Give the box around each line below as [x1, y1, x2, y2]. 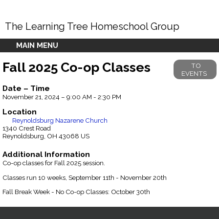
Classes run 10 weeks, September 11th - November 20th [2, 173, 167, 181]
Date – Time [2, 83, 50, 93]
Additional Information [2, 150, 90, 159]
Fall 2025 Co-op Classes [2, 60, 151, 75]
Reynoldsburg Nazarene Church [10, 116, 108, 125]
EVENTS [181, 69, 207, 77]
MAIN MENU [14, 41, 58, 50]
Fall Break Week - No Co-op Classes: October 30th [2, 187, 150, 196]
